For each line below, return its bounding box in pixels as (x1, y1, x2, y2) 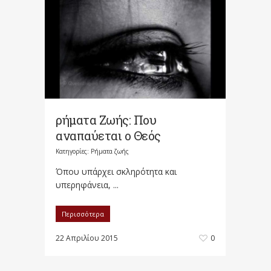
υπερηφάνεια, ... (56, 179, 119, 191)
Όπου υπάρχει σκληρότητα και (56, 166, 177, 178)
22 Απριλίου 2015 (56, 233, 118, 244)
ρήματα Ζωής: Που (56, 112, 156, 128)
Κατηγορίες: (56, 147, 91, 156)
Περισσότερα (62, 209, 104, 219)
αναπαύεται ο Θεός (56, 128, 161, 144)
